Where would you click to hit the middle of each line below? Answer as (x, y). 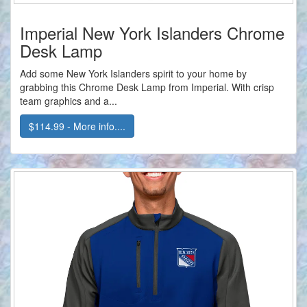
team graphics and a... (69, 101)
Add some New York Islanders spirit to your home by (133, 74)
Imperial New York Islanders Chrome (152, 33)
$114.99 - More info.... (77, 126)
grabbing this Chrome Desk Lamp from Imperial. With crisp (147, 87)
